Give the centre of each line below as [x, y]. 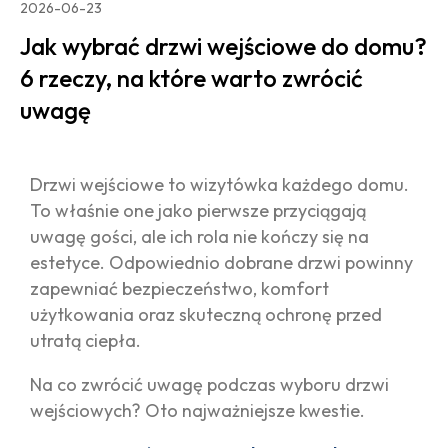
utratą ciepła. [85, 340]
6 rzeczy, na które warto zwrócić [191, 77]
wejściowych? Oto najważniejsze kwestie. [197, 410]
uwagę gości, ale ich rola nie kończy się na [199, 236]
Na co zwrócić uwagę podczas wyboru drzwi [209, 384]
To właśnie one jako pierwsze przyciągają [198, 210]
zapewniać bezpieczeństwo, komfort [179, 288]
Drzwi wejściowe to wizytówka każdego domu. [219, 184]
